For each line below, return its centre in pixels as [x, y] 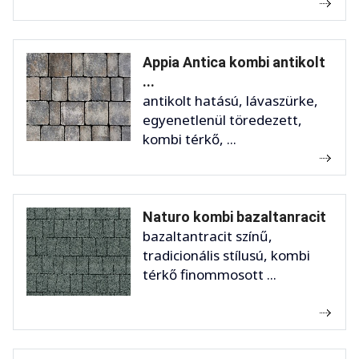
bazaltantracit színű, [208, 236]
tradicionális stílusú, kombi [226, 256]
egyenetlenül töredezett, [222, 120]
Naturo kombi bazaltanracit [234, 217]
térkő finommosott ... [210, 275]
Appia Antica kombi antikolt [234, 63]
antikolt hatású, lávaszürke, [230, 101]
